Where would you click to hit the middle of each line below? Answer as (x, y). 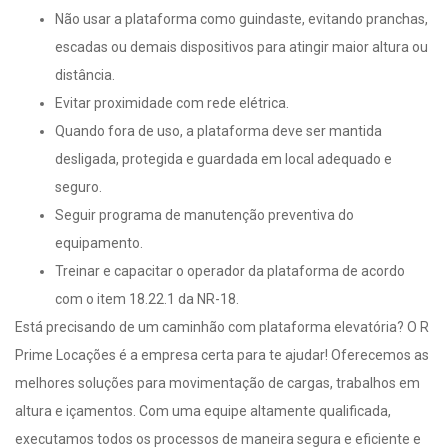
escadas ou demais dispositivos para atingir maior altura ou (241, 46)
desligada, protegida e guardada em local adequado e (223, 158)
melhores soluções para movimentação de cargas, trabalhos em (217, 382)
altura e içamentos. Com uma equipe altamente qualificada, (203, 410)
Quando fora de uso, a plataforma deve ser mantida (218, 130)
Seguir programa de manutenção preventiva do (204, 214)
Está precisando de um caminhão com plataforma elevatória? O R (222, 326)
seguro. (78, 186)
